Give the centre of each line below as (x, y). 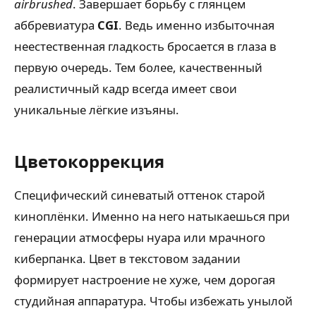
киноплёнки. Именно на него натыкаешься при (152, 217)
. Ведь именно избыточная (196, 25)
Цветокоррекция (89, 162)
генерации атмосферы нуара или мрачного (140, 238)
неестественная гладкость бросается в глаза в (145, 47)
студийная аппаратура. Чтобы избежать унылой (153, 301)
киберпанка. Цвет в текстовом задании (127, 259)
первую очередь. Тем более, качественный (138, 68)
